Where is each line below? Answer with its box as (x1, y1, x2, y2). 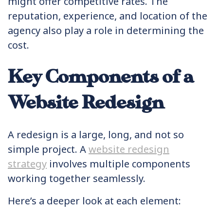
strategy (8, 157, 47, 170)
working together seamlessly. (8, 172, 148, 185)
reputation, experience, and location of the (8, 9, 207, 22)
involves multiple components (47, 157, 190, 170)
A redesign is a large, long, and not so (8, 128, 184, 141)
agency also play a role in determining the (8, 24, 204, 37)
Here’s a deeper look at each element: (8, 194, 181, 207)
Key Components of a (8, 66, 194, 88)
